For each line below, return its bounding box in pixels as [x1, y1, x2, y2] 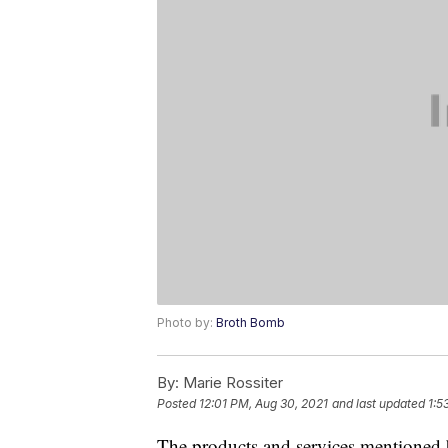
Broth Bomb [216, 315, 285, 331]
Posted [157, 396, 199, 412]
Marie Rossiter [179, 373, 283, 393]
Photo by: [157, 315, 216, 331]
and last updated [332, 396, 425, 412]
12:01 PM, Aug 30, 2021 [199, 396, 328, 412]
